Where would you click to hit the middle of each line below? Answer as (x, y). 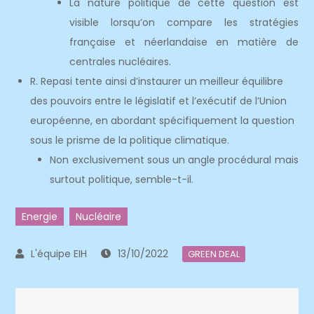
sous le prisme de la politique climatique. (130, 140)
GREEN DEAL (214, 254)
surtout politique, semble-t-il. (122, 179)
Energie (40, 217)
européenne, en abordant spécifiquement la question (163, 121)
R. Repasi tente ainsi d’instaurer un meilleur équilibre (157, 81)
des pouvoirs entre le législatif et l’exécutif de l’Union (159, 101)
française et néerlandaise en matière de (184, 42)
